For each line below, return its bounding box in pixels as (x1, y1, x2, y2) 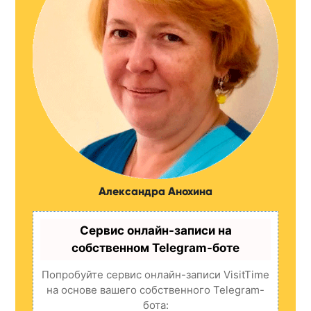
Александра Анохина (99, 184, 212, 198)
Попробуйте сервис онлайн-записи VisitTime (42, 267, 269, 281)
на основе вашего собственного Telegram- (47, 283, 264, 296)
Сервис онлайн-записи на (79, 223, 232, 237)
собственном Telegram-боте (72, 240, 239, 255)
